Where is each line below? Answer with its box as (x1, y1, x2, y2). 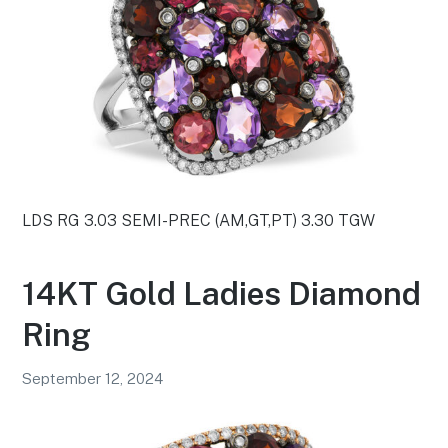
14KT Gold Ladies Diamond (22, 274, 422, 312)
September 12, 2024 (22, 369, 164, 387)
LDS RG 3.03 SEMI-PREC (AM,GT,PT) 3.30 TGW (22, 211, 376, 231)
